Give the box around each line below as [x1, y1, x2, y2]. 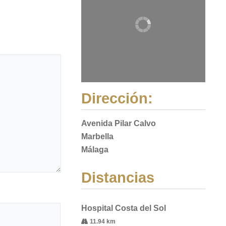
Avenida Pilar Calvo [81, 119, 156, 128]
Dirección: [81, 90, 153, 106]
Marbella [81, 132, 114, 141]
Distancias [81, 169, 154, 186]
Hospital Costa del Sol [81, 203, 166, 212]
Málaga [81, 145, 108, 154]
